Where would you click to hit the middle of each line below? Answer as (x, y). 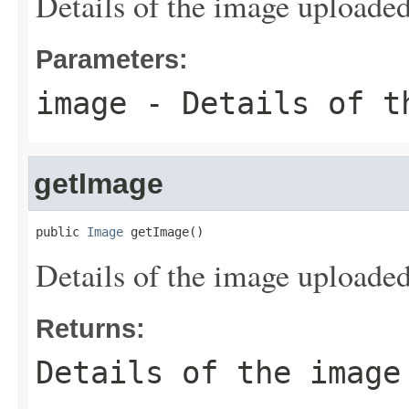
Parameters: (112, 59)
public (61, 232)
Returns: (90, 328)
